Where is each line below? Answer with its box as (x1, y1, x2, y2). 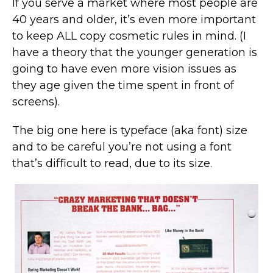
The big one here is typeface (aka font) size (12, 123, 247, 137)
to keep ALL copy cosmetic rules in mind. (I (12, 29, 246, 43)
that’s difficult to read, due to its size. (12, 156, 212, 170)
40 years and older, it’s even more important (12, 12, 256, 26)
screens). (12, 94, 60, 108)
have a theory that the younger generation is (12, 45, 257, 59)
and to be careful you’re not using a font (12, 140, 232, 154)
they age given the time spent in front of (12, 78, 234, 92)
